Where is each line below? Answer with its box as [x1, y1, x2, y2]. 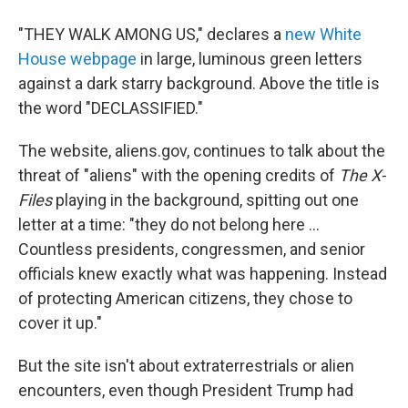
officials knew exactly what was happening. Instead [18, 264, 387, 284]
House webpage [18, 49, 137, 69]
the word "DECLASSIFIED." [18, 98, 203, 118]
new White [285, 25, 362, 45]
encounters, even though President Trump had [18, 381, 353, 401]
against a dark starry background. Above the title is [18, 74, 380, 94]
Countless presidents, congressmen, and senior [18, 240, 365, 260]
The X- [339, 166, 385, 186]
